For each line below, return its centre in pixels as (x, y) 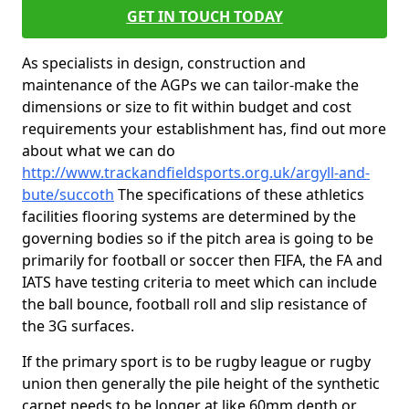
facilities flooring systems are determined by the (189, 216)
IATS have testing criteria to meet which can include (199, 282)
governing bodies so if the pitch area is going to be (198, 238)
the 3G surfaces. (78, 326)
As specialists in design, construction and (164, 63)
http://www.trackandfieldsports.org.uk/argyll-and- (196, 173)
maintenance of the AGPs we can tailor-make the (190, 85)
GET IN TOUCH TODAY (204, 16)
